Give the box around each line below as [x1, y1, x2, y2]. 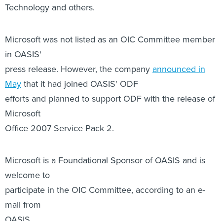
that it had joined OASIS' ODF [21, 24, 138, 37]
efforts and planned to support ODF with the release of [5, 39, 215, 52]
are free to [5, 207, 45, 220]
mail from [5, 145, 41, 158]
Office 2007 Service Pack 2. [5, 69, 114, 81]
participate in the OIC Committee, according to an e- [5, 130, 205, 143]
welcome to [5, 115, 50, 128]
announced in [152, 9, 205, 22]
